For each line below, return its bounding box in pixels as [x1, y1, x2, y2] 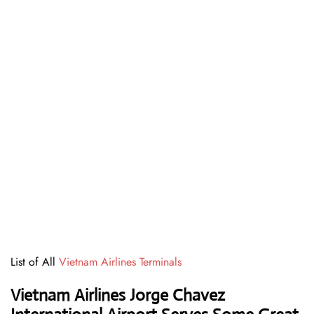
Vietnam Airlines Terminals [59, 254, 182, 271]
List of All [11, 254, 59, 271]
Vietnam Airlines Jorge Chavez [11, 285, 225, 306]
